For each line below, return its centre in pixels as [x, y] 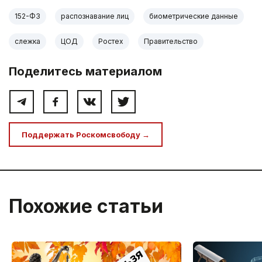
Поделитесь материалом [85, 72]
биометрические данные [194, 16]
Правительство [171, 42]
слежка [27, 42]
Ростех [111, 42]
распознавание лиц [95, 16]
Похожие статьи [86, 206]
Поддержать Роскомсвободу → [86, 135]
